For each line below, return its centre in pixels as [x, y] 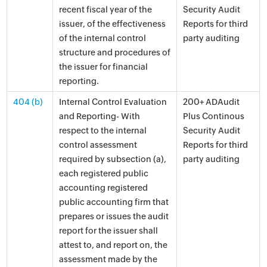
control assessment [98, 145]
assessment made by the [108, 259]
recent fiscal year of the [106, 10]
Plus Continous [214, 116]
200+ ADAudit [212, 102]
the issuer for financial [104, 67]
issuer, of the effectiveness [113, 24]
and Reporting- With [100, 116]
